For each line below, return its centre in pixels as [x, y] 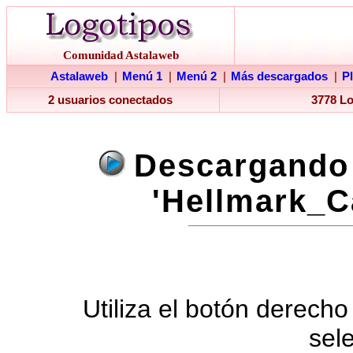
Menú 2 [197, 76]
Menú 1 [142, 76]
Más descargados [279, 76]
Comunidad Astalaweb [121, 55]
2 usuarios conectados [111, 100]
